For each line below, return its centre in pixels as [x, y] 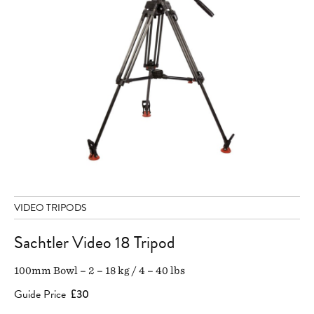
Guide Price [40, 295]
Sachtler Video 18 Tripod [95, 243]
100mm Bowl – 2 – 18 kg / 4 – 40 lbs [100, 271]
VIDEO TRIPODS [50, 208]
